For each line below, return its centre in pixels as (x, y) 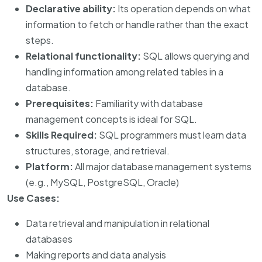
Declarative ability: (71, 8)
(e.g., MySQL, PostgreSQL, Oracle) (102, 182)
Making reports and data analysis (96, 255)
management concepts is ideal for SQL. (111, 119)
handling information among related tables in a (125, 72)
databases (49, 239)
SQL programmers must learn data (172, 135)
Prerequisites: (60, 103)
